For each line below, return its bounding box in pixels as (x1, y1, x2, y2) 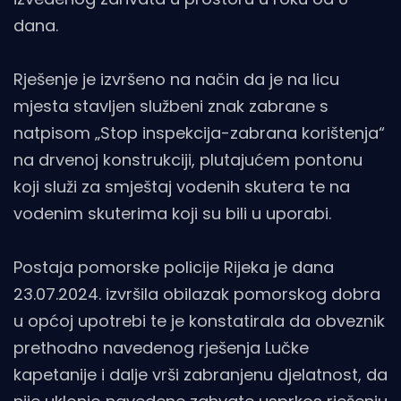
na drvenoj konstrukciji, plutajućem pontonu (13, 149, 363, 172)
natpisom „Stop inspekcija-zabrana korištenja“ (13, 122, 385, 145)
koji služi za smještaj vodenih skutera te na (13, 175, 350, 199)
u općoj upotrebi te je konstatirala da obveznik (13, 310, 385, 333)
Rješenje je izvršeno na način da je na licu (13, 68, 339, 91)
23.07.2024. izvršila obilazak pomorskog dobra (13, 283, 380, 306)
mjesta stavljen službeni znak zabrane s (13, 95, 328, 118)
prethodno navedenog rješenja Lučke (13, 337, 309, 360)
